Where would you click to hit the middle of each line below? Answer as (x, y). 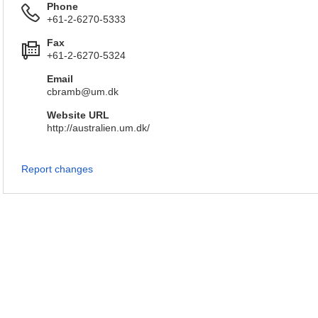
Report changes (57, 169)
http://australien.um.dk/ (98, 128)
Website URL (78, 115)
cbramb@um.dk (83, 92)
